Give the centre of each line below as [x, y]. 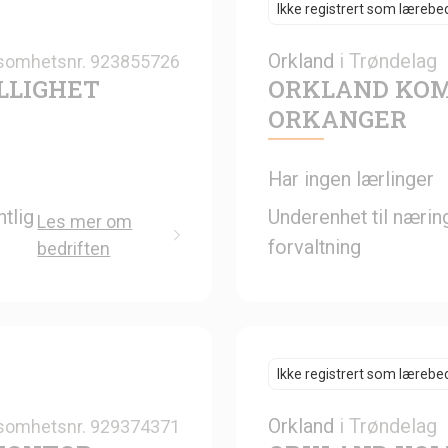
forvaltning [314, 246]
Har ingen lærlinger [351, 178]
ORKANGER [337, 118]
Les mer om [85, 221]
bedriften [74, 248]
